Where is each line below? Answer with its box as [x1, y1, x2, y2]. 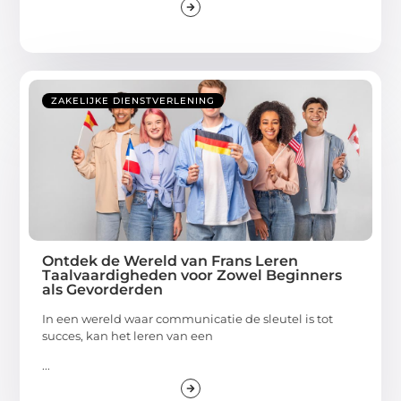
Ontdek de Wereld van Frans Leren [42, 252, 299, 269]
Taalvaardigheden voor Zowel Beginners [42, 266, 343, 284]
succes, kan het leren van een [42, 328, 214, 343]
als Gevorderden [42, 280, 164, 298]
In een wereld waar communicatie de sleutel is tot [42, 311, 334, 326]
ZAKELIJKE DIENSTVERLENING [51, 94, 216, 107]
